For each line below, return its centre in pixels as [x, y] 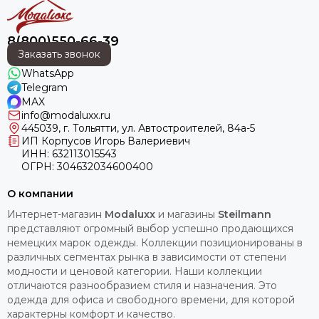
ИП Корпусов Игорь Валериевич [106, 141]
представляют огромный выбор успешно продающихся [150, 229]
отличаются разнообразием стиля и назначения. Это [142, 286]
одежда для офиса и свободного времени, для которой [151, 300]
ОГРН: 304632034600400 [87, 167]
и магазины [187, 214]
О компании [40, 194]
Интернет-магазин [56, 214]
